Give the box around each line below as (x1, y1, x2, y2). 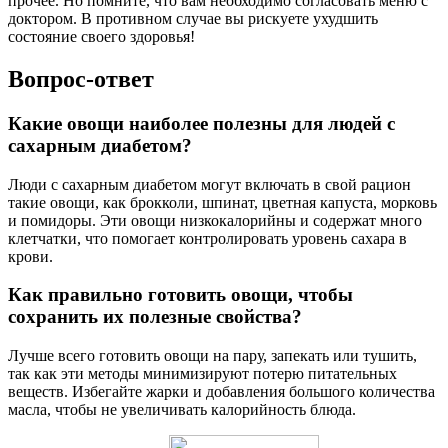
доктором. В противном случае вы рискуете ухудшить (8, 10, 378, 27)
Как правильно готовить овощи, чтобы (8, 284, 353, 306)
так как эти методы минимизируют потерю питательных (8, 364, 397, 382)
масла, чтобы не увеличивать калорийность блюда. (8, 400, 356, 418)
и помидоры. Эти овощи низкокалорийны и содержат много (8, 211, 422, 229)
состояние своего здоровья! (8, 28, 195, 45)
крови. (8, 247, 53, 265)
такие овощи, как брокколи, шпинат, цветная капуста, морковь (8, 193, 437, 211)
